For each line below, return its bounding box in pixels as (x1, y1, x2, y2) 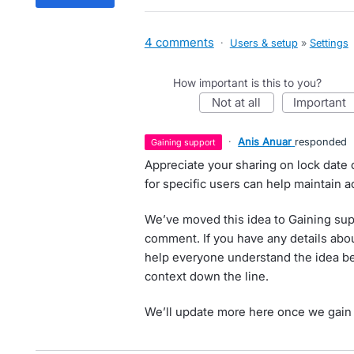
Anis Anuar (238, 135, 292, 148)
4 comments (144, 35, 214, 50)
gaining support (157, 137, 217, 148)
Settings (309, 36, 348, 49)
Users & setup (229, 36, 298, 49)
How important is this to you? (172, 76, 322, 89)
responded (295, 135, 348, 148)
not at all (220, 95, 262, 110)
